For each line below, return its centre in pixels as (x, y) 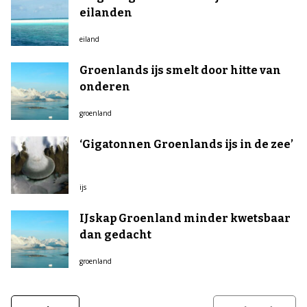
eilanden (106, 13)
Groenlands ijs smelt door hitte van (180, 70)
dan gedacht (115, 235)
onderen (105, 87)
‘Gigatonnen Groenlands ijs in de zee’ (186, 144)
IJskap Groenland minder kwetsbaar (185, 218)
